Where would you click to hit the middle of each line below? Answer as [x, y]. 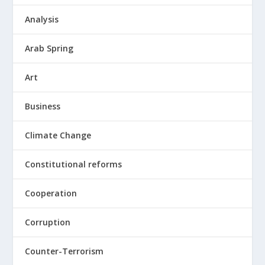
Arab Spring [49, 49]
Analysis [42, 20]
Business [43, 106]
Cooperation [51, 193]
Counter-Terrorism [64, 251]
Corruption [48, 222]
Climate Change [58, 135]
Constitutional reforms [74, 164]
